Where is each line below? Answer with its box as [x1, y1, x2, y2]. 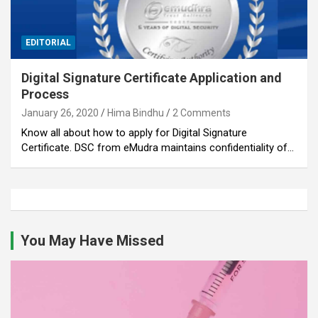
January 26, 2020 [21, 106, 99, 119]
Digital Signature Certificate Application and [21, 70, 282, 85]
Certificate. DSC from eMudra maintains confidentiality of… [21, 141, 294, 154]
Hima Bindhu [107, 106, 164, 119]
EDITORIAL [26, 37, 71, 48]
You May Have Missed [21, 231, 164, 249]
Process [21, 86, 69, 102]
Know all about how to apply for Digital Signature [21, 126, 247, 139]
